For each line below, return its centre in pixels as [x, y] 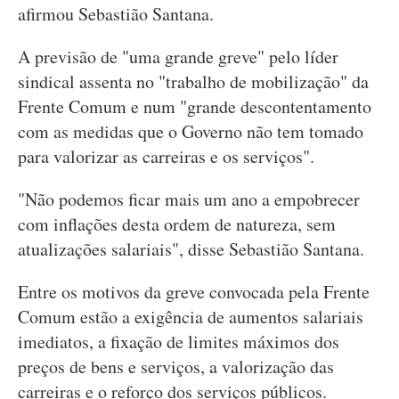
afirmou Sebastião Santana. [116, 14]
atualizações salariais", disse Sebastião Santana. [191, 249]
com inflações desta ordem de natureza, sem [177, 224]
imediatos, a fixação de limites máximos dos [179, 342]
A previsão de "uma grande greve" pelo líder [178, 57]
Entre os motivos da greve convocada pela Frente [194, 292]
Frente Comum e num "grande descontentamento [195, 106]
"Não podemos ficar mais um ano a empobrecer [189, 199]
